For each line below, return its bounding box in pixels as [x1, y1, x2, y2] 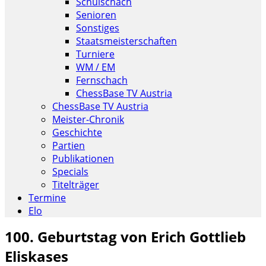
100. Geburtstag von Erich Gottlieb [5, 227, 246, 246]
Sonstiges [76, 21, 119, 34]
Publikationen [52, 152, 114, 165]
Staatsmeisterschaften [76, 34, 177, 47]
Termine [28, 191, 66, 204]
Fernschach [76, 74, 128, 87]
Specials [52, 165, 88, 178]
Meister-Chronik [52, 113, 124, 126]
